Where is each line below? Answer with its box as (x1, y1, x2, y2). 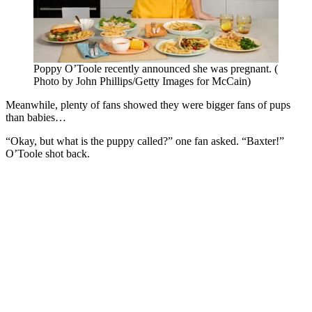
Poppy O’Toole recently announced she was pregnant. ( (33, 62, 278, 75)
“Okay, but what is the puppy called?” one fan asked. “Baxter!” (6, 134, 284, 147)
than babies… (6, 111, 66, 123)
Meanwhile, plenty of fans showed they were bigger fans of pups (6, 98, 290, 111)
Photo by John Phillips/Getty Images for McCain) (33, 75, 251, 87)
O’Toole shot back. (6, 147, 90, 159)
